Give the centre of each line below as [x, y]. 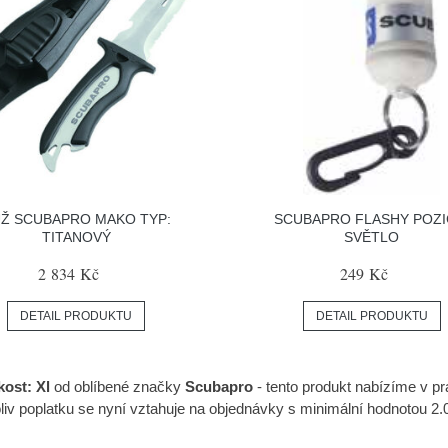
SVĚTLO [372, 237]
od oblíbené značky [115, 387]
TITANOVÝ [76, 237]
